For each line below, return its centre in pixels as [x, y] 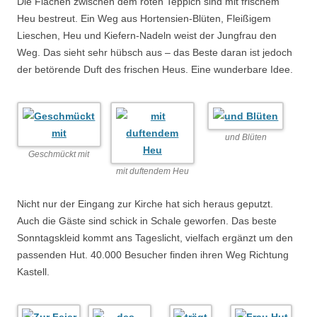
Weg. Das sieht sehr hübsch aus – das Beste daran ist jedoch [155, 52]
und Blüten [246, 137]
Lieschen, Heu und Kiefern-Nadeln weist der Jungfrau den [147, 35]
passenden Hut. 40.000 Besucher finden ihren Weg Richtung [153, 254]
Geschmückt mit [59, 154]
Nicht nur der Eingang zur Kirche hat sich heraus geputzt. [145, 203]
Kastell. [33, 271]
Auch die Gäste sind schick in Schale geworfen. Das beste [147, 220]
